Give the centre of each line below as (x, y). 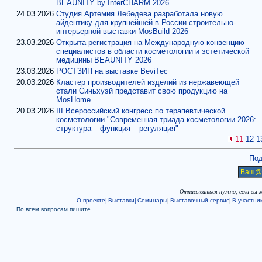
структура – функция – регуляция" (117, 128)
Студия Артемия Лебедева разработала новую (139, 14)
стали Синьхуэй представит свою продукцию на (142, 91)
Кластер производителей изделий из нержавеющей (147, 82)
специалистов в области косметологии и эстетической (152, 51)
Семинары (152, 200)
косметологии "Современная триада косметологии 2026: (156, 120)
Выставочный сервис (199, 200)
